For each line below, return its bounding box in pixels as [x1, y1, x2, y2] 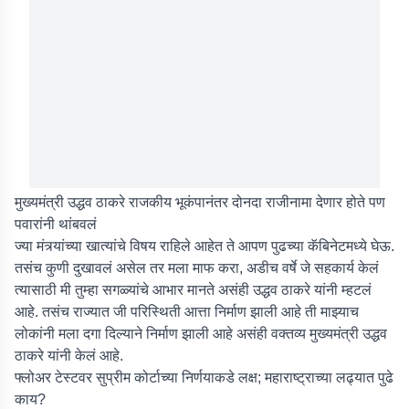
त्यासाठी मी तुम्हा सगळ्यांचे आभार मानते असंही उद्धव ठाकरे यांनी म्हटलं [15, 282, 372, 298]
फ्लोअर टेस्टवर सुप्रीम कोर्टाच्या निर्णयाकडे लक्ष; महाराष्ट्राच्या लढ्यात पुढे [15, 370, 393, 385]
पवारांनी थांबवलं [15, 216, 97, 232]
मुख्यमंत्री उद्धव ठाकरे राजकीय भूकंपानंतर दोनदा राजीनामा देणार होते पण [15, 194, 385, 210]
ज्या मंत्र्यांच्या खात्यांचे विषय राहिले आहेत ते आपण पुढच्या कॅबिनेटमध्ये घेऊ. [15, 238, 394, 254]
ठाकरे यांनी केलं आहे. [15, 348, 123, 363]
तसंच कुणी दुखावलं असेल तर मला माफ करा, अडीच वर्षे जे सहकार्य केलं [15, 260, 379, 276]
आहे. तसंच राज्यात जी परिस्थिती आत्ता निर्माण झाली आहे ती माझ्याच [15, 304, 359, 320]
